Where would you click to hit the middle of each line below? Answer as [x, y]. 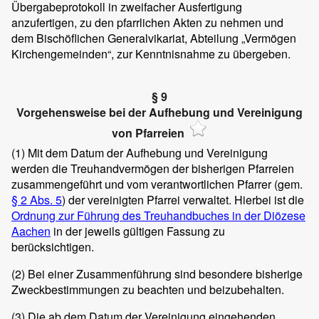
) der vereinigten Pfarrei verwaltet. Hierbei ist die [183, 200]
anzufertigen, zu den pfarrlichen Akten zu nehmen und [147, 22]
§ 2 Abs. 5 [37, 200]
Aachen [31, 231]
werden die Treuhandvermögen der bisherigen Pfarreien [153, 169]
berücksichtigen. [53, 247]
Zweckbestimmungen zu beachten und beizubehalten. [148, 290]
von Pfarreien [148, 132]
